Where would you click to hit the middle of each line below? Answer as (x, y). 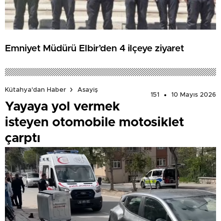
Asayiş (88, 90)
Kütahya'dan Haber (36, 90)
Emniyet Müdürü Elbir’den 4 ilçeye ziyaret (94, 48)
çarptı (23, 138)
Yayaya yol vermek (62, 107)
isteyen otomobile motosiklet (94, 123)
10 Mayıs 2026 (194, 95)
